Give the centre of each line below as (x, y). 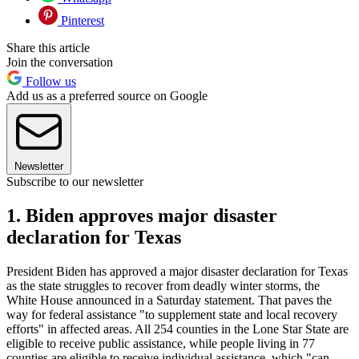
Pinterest (81, 20)
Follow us (49, 81)
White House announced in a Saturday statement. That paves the (169, 300)
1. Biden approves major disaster (142, 215)
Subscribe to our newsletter (75, 181)
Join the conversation (60, 62)
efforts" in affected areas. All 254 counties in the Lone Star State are (177, 329)
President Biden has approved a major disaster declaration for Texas (177, 271)
